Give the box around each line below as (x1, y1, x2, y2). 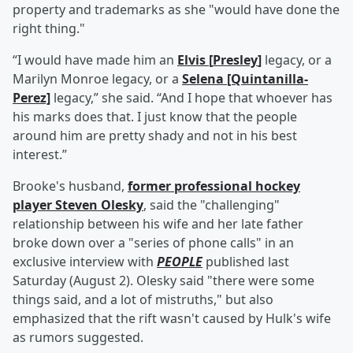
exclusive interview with (13, 253, 157, 271)
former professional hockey (128, 177, 300, 195)
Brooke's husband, (13, 177, 128, 195)
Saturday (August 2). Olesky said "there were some (13, 272, 314, 290)
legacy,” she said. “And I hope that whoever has (50, 89, 333, 107)
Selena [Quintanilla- (182, 70, 308, 88)
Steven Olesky (55, 196, 143, 214)
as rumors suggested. (13, 329, 143, 347)
